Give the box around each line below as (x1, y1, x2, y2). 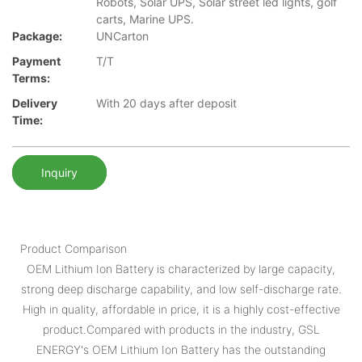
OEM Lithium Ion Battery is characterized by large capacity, (27, 261, 335, 276)
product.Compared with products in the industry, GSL (42, 322, 320, 336)
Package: (12, 29, 62, 44)
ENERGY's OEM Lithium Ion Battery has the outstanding (36, 342, 326, 356)
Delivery (12, 96, 57, 111)
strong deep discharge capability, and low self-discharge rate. (20, 281, 342, 296)
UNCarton (96, 29, 149, 44)
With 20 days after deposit (96, 96, 237, 111)
